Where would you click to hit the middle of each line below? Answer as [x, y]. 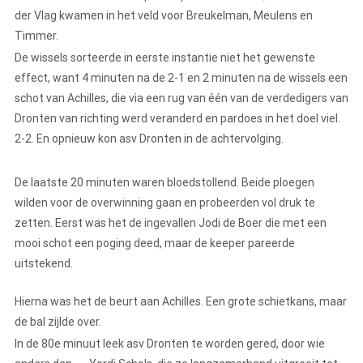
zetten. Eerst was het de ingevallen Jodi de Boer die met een [171, 223]
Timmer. [38, 36]
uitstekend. [45, 264]
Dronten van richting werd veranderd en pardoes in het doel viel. [177, 119]
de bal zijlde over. [59, 322]
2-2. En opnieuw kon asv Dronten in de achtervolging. [150, 139]
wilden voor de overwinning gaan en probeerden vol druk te [165, 203]
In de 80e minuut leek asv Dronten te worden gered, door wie [170, 344]
